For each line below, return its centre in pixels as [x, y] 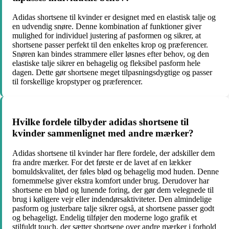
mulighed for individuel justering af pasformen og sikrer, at [107, 36]
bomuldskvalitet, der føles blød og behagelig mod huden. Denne [116, 171]
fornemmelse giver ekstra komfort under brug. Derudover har [111, 180]
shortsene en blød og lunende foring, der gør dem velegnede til [113, 190]
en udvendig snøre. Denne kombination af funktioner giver [107, 27]
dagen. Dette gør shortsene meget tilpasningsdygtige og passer [112, 73]
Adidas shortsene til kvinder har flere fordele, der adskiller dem [113, 153]
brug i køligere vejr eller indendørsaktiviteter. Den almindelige [112, 199]
